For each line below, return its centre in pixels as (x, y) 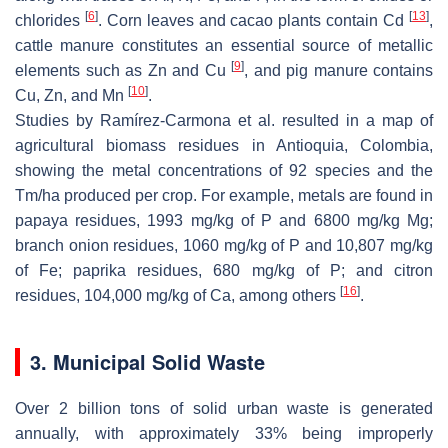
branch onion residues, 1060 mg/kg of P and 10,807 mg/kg (224, 245)
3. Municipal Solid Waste (147, 361)
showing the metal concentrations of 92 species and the (224, 170)
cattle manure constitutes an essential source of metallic (224, 45)
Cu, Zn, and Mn (71, 95)
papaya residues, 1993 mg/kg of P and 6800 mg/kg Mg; (224, 220)
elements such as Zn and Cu (123, 70)
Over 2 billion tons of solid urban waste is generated (224, 408)
